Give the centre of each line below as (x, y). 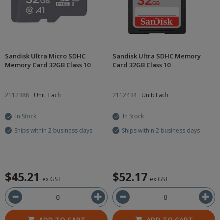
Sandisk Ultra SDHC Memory (157, 56)
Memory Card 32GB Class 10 (48, 65)
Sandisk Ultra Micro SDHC (45, 56)
